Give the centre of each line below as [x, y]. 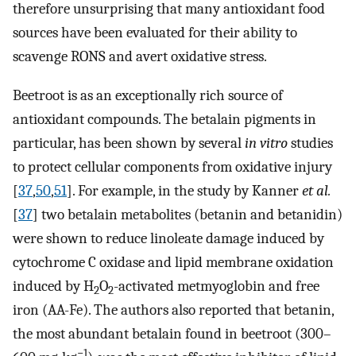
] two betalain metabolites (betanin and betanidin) [188, 215]
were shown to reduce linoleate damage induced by [168, 239]
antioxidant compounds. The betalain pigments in [164, 120]
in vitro [266, 143]
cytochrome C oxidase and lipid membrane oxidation [173, 263]
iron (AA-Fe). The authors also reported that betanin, [173, 310]
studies [310, 143]
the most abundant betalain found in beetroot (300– [172, 334]
